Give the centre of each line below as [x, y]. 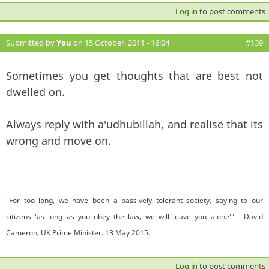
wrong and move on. [59, 140]
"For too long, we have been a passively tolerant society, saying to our [134, 200]
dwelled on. [35, 92]
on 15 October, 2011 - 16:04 [120, 42]
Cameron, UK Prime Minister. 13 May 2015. [78, 232]
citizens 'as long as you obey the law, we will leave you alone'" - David [134, 216]
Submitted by [31, 42]
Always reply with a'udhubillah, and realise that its [134, 124]
